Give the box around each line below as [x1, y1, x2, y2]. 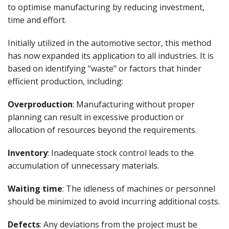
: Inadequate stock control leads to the [48, 147, 194, 158]
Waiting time [8, 182, 62, 194]
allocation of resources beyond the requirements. [8, 124, 197, 135]
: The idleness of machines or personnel [62, 182, 215, 194]
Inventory [8, 147, 48, 158]
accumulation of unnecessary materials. [8, 159, 159, 171]
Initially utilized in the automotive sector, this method [8, 37, 211, 49]
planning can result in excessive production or [8, 111, 184, 123]
